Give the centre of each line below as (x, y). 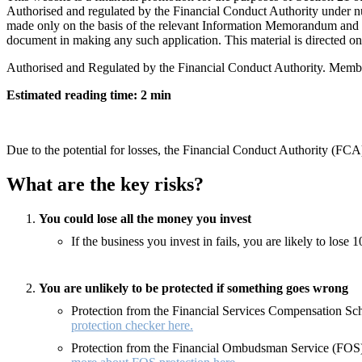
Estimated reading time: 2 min (89, 95)
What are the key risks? (105, 184)
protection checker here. (132, 325)
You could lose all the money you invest (145, 218)
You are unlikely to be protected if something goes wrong (194, 288)
